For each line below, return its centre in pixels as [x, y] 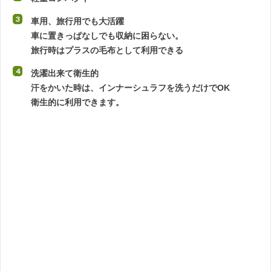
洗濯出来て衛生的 [65, 73]
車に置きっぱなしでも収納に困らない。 [107, 36]
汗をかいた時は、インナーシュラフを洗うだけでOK [130, 88]
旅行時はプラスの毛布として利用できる [107, 51]
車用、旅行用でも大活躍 [77, 21]
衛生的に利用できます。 [77, 103]
